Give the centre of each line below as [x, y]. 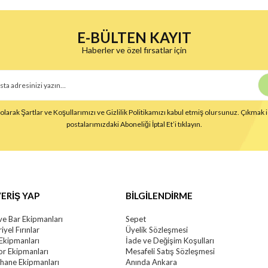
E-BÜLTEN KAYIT [134, 38]
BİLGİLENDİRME [159, 196]
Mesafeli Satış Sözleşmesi [170, 252]
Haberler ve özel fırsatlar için [134, 50]
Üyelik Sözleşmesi [156, 230]
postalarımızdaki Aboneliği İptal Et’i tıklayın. [134, 124]
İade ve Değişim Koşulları [170, 241]
